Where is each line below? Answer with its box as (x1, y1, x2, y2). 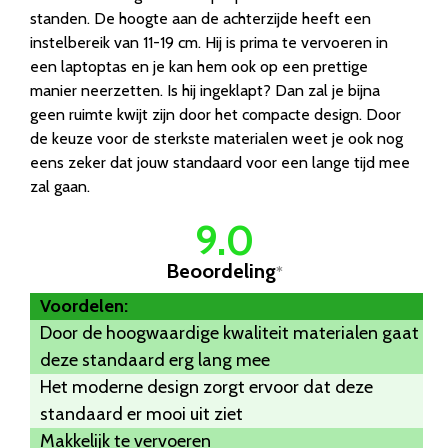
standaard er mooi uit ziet (40, 402, 243, 425)
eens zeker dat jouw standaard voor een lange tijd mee (30, 152, 410, 172)
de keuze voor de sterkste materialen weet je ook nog (30, 128, 403, 148)
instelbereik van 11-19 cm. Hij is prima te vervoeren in (30, 32, 388, 52)
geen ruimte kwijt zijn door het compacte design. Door (30, 104, 401, 124)
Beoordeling (165, 258, 276, 283)
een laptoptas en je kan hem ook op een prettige (30, 56, 368, 76)
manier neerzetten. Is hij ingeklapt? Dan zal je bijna (30, 80, 380, 100)
